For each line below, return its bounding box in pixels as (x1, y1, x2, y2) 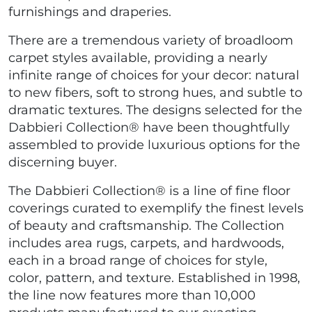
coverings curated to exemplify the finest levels (8, 201, 304, 217)
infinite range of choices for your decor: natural (8, 68, 299, 84)
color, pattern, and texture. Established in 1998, (8, 270, 300, 286)
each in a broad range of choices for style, (8, 253, 267, 269)
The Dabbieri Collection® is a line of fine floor (8, 183, 290, 199)
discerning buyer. (8, 155, 117, 171)
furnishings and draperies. (8, 4, 171, 20)
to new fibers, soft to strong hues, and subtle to (8, 85, 302, 101)
